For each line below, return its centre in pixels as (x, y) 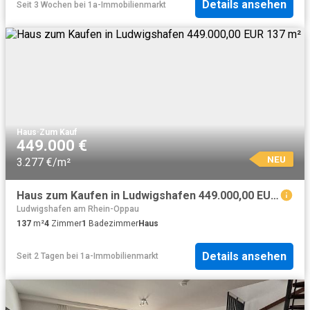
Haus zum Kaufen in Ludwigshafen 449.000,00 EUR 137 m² (275, 196)
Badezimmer (112, 224)
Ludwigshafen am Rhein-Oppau (78, 209)
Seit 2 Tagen (40, 256)
